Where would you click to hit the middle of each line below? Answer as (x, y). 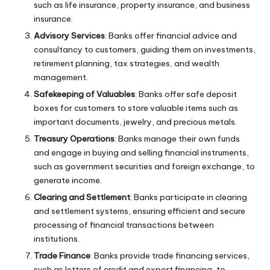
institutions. (57, 239)
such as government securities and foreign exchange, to (144, 166)
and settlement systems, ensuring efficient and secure (140, 211)
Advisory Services (69, 35)
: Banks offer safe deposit (186, 94)
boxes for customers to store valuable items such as (136, 108)
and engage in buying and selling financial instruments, (141, 152)
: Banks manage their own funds (177, 138)
